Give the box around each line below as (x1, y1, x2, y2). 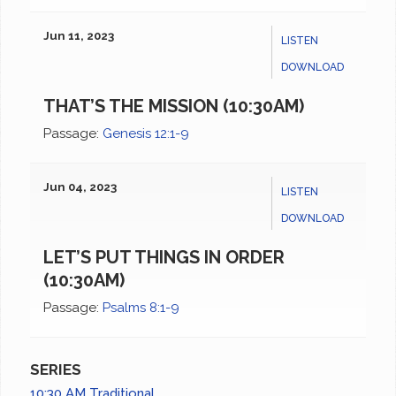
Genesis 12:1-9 (103, 126, 190, 142)
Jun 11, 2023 (43, 29, 115, 43)
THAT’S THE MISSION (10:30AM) (43, 95, 305, 118)
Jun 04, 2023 (43, 180, 118, 194)
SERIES (30, 361, 82, 379)
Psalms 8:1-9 (103, 300, 180, 316)
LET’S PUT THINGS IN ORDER (43, 247, 286, 269)
